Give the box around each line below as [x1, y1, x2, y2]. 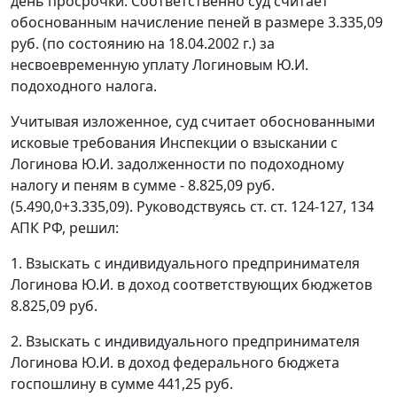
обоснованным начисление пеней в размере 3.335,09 [11, 12, 383, 33]
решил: [66, 218, 119, 238]
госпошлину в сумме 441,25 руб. [11, 374, 233, 394]
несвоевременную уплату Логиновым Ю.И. [11, 55, 308, 75]
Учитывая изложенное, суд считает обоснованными [11, 112, 375, 132]
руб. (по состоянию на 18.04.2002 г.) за [11, 34, 275, 54]
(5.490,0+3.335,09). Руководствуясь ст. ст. [11, 197, 291, 217]
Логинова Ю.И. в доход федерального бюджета [11, 353, 339, 373]
